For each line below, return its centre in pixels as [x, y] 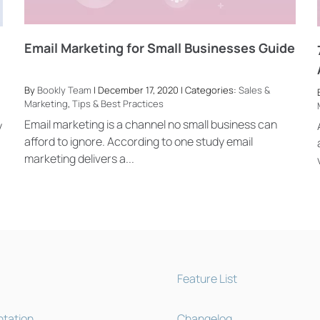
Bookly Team [64, 90]
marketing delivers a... [79, 158]
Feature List [207, 279]
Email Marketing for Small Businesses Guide [159, 48]
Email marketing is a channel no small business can [150, 124]
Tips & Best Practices [117, 104]
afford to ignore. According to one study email [138, 141]
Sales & [254, 90]
